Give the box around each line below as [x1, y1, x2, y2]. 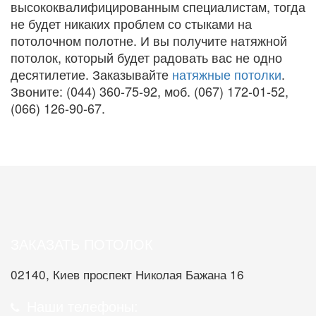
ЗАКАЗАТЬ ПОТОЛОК [11, 233, 153, 254]
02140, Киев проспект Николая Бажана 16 [11, 265, 244, 283]
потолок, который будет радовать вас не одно [11, 47, 282, 66]
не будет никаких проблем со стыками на [11, 13, 252, 32]
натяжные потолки [172, 64, 281, 83]
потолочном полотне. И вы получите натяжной [11, 30, 287, 49]
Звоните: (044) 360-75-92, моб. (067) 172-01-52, [11, 81, 288, 100]
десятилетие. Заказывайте [11, 64, 172, 83]
